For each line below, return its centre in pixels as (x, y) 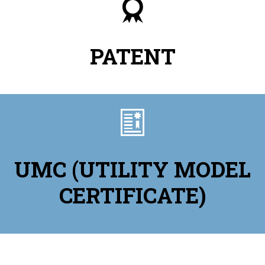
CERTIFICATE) (132, 195)
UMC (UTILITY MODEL (132, 169)
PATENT (132, 56)
